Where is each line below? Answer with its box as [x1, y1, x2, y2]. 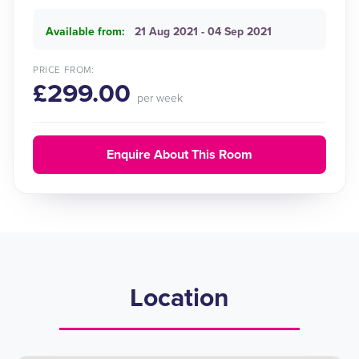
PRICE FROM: [33, 64, 95, 75]
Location [130, 283, 229, 313]
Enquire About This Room [107, 147, 252, 163]
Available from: [46, 25, 125, 38]
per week [137, 91, 183, 105]
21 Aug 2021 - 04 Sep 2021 [135, 25, 272, 38]
